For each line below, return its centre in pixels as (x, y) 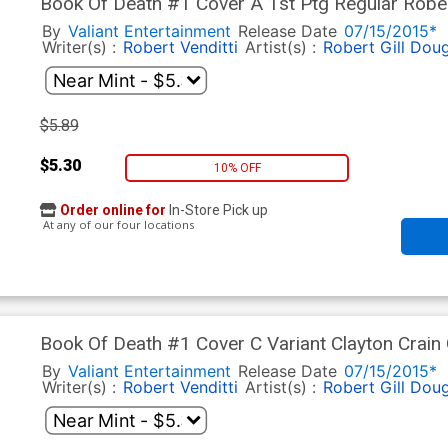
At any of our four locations (116, 225)
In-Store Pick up (216, 210)
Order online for (112, 210)
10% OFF (237, 167)
